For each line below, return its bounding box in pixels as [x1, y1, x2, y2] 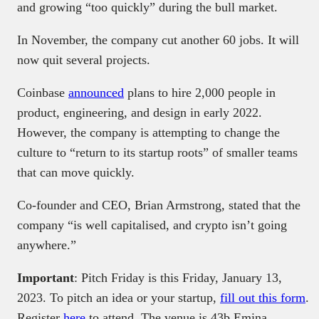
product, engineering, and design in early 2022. [17, 105, 262, 120]
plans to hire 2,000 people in [124, 85, 276, 100]
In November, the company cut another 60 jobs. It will [17, 33, 299, 48]
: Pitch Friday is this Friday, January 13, [74, 271, 282, 286]
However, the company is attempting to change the [17, 125, 280, 140]
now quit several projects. [17, 53, 150, 68]
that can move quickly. [17, 165, 135, 180]
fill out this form [220, 291, 305, 305]
